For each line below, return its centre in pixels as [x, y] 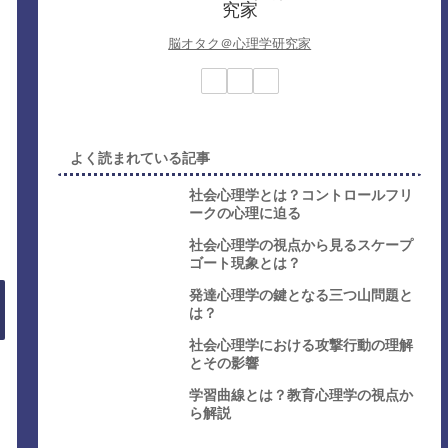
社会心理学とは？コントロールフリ [301, 194]
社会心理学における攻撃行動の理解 [301, 344]
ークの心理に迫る [245, 212]
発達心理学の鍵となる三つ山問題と [301, 294]
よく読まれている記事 [140, 157]
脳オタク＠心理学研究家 [240, 43]
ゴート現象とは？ [245, 262]
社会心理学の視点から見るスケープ [301, 244]
